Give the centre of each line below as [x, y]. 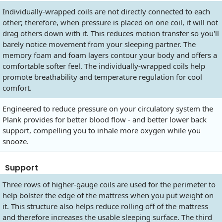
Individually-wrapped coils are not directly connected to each [106, 11]
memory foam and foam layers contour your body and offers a [110, 55]
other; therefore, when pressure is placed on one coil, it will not [110, 22]
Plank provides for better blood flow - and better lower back [105, 119]
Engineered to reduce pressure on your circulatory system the [108, 108]
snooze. [16, 141]
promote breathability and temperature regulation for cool [102, 77]
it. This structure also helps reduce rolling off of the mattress [105, 206]
